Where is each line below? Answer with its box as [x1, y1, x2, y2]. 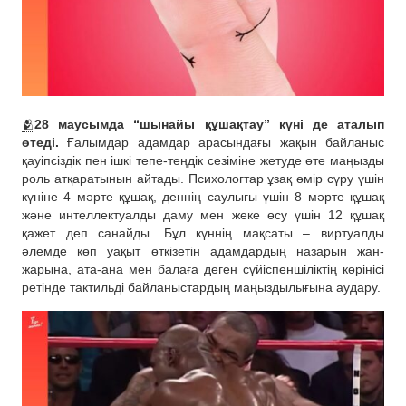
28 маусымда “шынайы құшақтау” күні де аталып [34, 117, 384, 132]
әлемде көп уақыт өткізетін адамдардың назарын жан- [22, 244, 384, 259]
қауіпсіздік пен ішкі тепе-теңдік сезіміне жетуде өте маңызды [22, 153, 384, 169]
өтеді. [22, 135, 59, 150]
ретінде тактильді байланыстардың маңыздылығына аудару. [22, 280, 381, 295]
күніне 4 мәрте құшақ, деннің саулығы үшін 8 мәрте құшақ [22, 189, 384, 205]
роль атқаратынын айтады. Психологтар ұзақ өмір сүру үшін [22, 171, 384, 187]
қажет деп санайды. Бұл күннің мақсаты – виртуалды [22, 226, 384, 241]
